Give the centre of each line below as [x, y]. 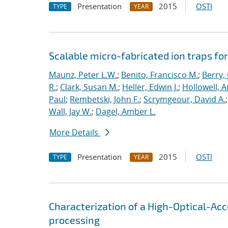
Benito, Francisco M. [160, 75]
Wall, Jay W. [70, 111]
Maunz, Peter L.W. [83, 75]
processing [74, 220]
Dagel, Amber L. [126, 111]
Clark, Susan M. [89, 87]
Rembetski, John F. [105, 99]
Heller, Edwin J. [150, 87]
